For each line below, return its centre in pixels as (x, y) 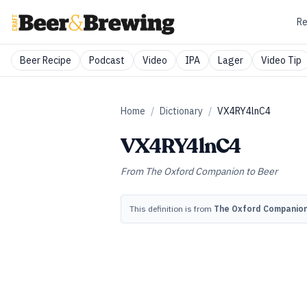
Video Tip (281, 60)
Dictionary (181, 111)
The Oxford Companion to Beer (211, 171)
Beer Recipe (46, 60)
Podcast (107, 60)
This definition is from (172, 209)
